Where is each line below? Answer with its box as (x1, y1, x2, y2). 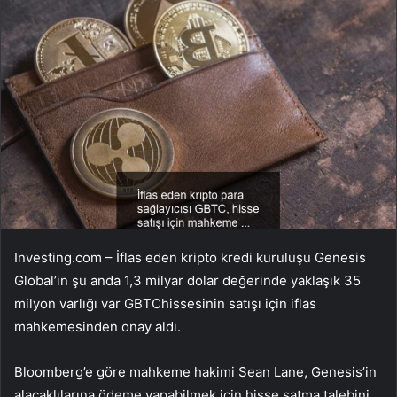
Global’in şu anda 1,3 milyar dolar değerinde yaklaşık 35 (14, 272, 361, 290)
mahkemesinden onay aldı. (14, 318, 181, 336)
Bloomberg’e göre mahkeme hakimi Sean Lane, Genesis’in (14, 363, 377, 381)
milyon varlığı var (14, 295, 124, 313)
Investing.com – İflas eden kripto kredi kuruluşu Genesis (14, 249, 366, 267)
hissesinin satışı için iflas (161, 295, 316, 313)
